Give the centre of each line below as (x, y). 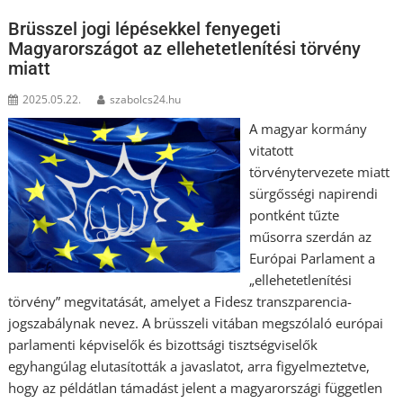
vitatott (271, 150)
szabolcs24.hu (146, 99)
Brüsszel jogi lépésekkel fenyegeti (145, 29)
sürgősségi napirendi (313, 193)
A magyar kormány (308, 129)
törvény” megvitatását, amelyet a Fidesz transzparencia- (180, 301)
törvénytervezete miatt (319, 172)
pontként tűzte (294, 215)
